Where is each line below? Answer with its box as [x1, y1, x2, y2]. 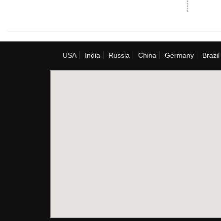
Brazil [202, 51, 220, 59]
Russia [109, 51, 130, 59]
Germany [165, 51, 194, 59]
